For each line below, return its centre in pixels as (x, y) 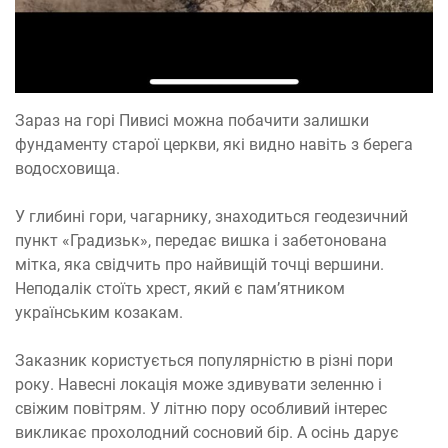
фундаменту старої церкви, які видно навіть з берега (214, 145)
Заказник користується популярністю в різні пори (204, 361)
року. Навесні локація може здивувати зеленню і (198, 385)
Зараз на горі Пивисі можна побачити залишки (192, 121)
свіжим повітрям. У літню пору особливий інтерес (201, 409)
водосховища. (69, 169)
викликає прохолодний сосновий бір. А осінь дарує (207, 433)
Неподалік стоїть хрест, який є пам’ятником (180, 289)
